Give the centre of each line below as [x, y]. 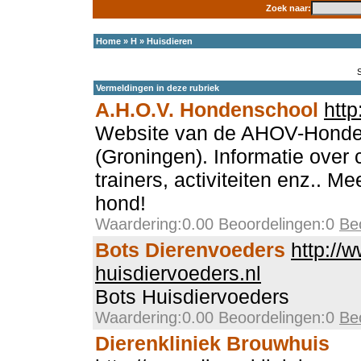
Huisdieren [170, 41]
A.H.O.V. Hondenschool [207, 110]
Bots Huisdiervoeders [192, 297]
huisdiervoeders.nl [178, 273]
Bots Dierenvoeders [190, 250]
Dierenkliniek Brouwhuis [212, 343]
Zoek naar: [288, 8]
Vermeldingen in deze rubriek [158, 88]
